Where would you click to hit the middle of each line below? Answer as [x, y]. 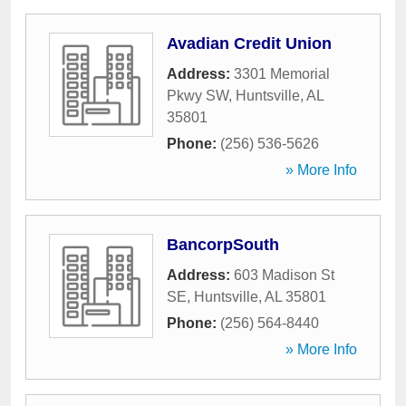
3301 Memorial [282, 74]
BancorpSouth [223, 245]
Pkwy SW [198, 96]
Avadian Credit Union [249, 43]
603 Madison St [284, 275]
